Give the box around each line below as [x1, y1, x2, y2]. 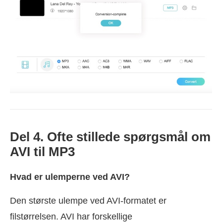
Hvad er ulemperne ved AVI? [10, 172, 130, 182]
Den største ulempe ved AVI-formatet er [10, 196, 166, 206]
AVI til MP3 [10, 144, 75, 160]
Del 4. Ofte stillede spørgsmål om [10, 129, 211, 145]
